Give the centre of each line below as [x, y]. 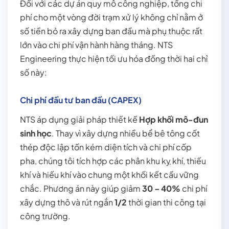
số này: [33, 73]
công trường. [45, 216]
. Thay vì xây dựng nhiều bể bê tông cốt [126, 133]
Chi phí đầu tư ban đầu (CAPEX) [81, 100]
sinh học [36, 133]
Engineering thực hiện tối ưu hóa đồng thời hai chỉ [114, 59]
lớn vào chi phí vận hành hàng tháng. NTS [96, 45]
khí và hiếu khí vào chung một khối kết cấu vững [109, 175]
